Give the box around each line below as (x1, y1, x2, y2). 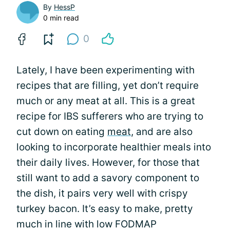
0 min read (43, 13, 79, 22)
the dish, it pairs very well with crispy (16, 187, 188, 199)
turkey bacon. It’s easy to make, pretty (16, 202, 193, 215)
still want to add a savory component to (16, 171, 199, 184)
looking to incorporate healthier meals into (16, 141, 211, 153)
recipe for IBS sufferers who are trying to (16, 110, 203, 122)
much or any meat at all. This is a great (16, 94, 195, 107)
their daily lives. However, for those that (16, 156, 200, 168)
